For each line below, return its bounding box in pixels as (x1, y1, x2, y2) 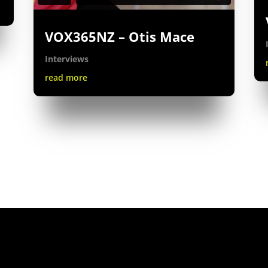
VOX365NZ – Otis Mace (44, 27, 194, 45)
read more (44, 71, 87, 83)
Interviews (44, 53, 89, 65)
